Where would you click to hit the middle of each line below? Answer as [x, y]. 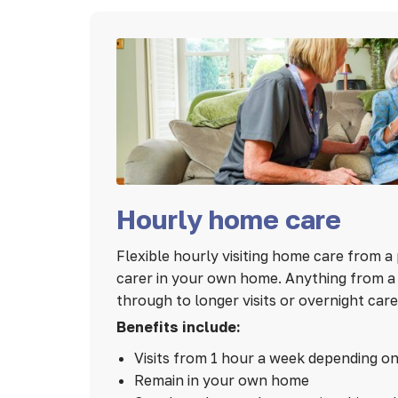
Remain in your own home [221, 381]
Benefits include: [178, 327]
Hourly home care [228, 220]
